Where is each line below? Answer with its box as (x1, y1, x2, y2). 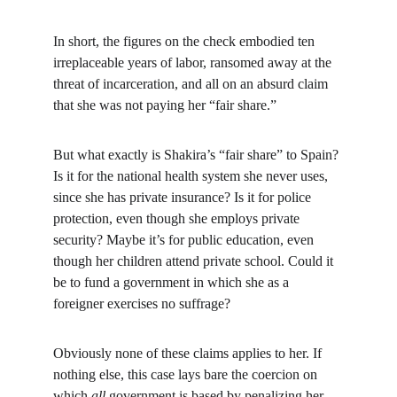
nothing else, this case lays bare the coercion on (53, 367, 321, 382)
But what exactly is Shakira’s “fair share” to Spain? (53, 147, 342, 162)
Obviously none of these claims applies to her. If (53, 346, 325, 361)
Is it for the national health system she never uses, (53, 168, 331, 183)
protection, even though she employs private (53, 211, 303, 226)
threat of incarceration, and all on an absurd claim (53, 76, 331, 91)
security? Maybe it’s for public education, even (53, 232, 317, 247)
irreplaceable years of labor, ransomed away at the (53, 55, 335, 70)
